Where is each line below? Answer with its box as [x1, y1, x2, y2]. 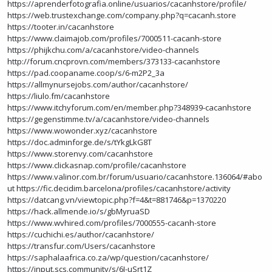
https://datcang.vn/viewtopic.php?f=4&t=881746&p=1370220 [7, 194, 226, 205]
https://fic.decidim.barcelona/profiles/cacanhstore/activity [16, 183, 231, 194]
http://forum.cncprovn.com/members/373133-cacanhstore [7, 56, 220, 67]
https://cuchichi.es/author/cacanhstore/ [7, 229, 154, 240]
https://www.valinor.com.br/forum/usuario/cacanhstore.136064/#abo [7, 171, 262, 182]
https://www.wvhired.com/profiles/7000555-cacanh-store [7, 217, 216, 228]
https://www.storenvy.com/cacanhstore [7, 148, 153, 159]
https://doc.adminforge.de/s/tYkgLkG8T [7, 137, 152, 148]
